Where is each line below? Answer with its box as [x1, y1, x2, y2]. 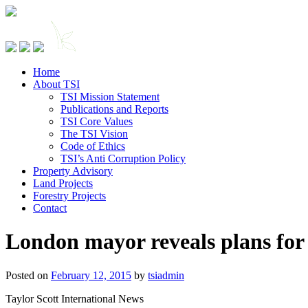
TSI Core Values [60, 115, 133, 127]
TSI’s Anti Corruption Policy [60, 153, 186, 164]
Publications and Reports [60, 103, 168, 115]
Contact [33, 202, 67, 214]
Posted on [5, 269, 48, 281]
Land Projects [33, 177, 93, 189]
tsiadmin [148, 269, 184, 281]
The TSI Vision [60, 128, 128, 140]
